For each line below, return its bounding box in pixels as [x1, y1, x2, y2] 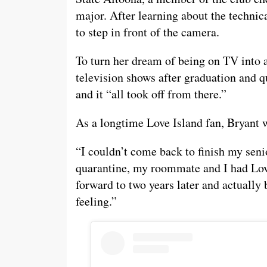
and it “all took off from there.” [76, 86, 226, 103]
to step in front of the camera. [76, 24, 219, 41]
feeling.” [76, 193, 117, 210]
